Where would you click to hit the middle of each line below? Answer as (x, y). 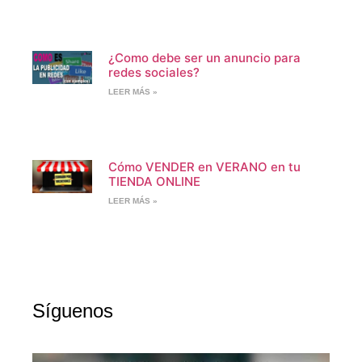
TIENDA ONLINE (154, 181)
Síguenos (73, 310)
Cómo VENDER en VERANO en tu (204, 166)
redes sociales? (154, 72)
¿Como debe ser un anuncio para (204, 57)
